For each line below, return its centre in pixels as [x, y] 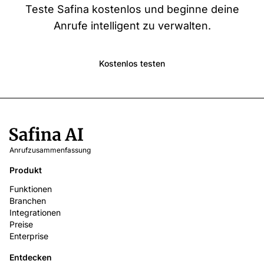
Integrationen [35, 213]
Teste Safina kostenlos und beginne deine [132, 9]
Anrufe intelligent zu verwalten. [132, 26]
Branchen [28, 201]
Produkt [26, 170]
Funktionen [31, 189]
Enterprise [29, 236]
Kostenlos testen [132, 64]
